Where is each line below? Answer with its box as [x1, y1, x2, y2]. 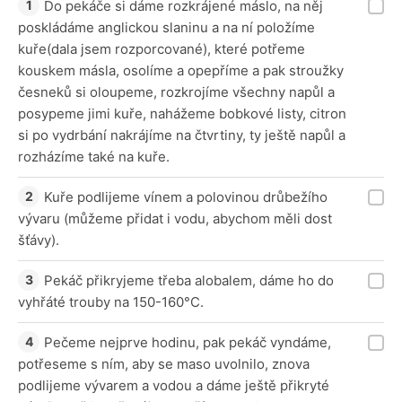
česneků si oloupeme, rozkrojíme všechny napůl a [18, 83, 335, 101]
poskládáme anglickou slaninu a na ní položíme [18, 19, 315, 37]
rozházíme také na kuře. [18, 148, 170, 166]
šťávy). [18, 232, 59, 249]
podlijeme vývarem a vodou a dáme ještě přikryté [18, 377, 329, 395]
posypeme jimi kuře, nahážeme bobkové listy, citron [18, 105, 346, 123]
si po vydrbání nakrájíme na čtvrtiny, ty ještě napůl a [18, 127, 345, 144]
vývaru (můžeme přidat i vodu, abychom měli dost [18, 210, 332, 228]
